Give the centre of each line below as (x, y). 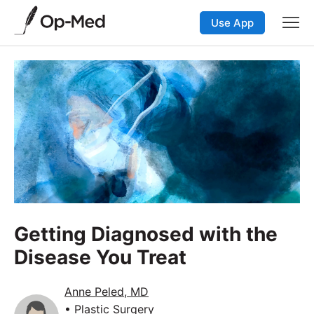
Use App (232, 22)
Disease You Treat (100, 257)
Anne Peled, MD (107, 291)
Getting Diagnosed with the (146, 234)
